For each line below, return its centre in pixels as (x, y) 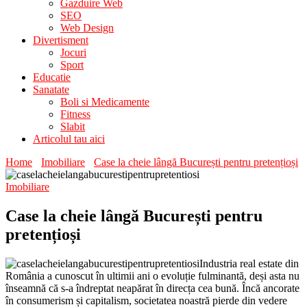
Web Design (87, 28)
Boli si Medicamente (105, 102)
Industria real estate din (249, 263)
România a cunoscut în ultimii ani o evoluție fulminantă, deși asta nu (152, 275)
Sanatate (51, 89)
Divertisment (61, 40)
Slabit (73, 126)
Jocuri (73, 52)
